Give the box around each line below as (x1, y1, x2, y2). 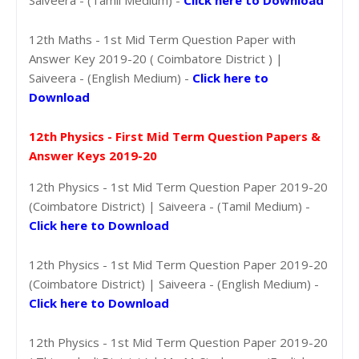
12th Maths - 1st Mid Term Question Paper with (29, 30, 296, 47)
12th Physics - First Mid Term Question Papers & (29, 127, 321, 144)
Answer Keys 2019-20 (29, 147, 157, 163)
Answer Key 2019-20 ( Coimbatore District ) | (29, 50, 283, 67)
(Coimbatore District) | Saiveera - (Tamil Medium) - (29, 197, 310, 214)
